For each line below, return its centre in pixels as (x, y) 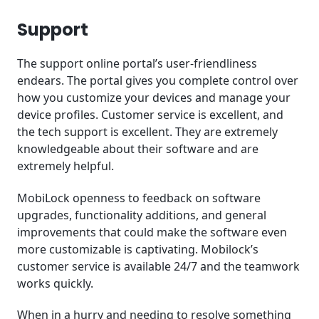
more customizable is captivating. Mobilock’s (138, 249)
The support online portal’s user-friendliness (137, 63)
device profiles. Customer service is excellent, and (150, 114)
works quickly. (55, 283)
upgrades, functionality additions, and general (142, 215)
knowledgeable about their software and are (138, 148)
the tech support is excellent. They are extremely (147, 131)
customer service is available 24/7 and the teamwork (158, 266)
